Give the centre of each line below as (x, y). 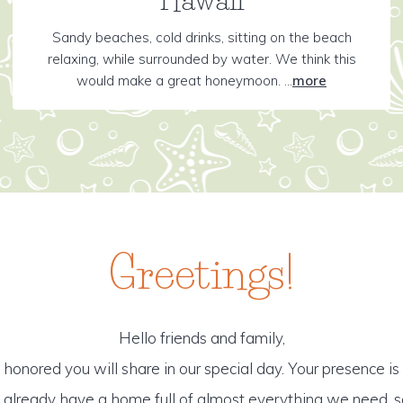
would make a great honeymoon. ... (184, 81)
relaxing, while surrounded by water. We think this (201, 59)
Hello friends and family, (201, 338)
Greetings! (201, 273)
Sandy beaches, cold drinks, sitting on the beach (201, 37)
